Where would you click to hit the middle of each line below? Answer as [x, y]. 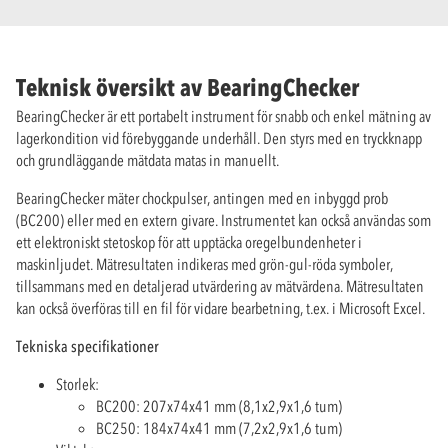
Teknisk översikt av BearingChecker [187, 88]
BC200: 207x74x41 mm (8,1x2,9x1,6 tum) [219, 406]
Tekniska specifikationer [87, 346]
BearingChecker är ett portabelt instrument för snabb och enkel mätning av [223, 116]
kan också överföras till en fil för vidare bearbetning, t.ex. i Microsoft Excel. [220, 308]
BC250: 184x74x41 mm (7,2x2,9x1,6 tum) [219, 428]
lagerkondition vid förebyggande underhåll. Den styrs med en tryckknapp [219, 138]
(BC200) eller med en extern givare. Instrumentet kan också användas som [223, 220]
